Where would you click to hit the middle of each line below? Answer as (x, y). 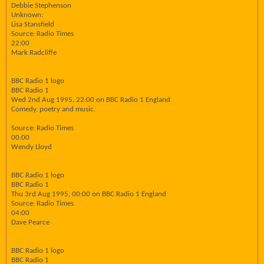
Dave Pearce (30, 222)
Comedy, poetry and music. (53, 109)
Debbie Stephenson (41, 6)
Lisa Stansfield (33, 24)
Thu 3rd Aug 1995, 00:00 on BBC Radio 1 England (89, 194)
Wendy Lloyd (32, 147)
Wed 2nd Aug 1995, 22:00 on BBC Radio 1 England (91, 100)
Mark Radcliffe (34, 53)
